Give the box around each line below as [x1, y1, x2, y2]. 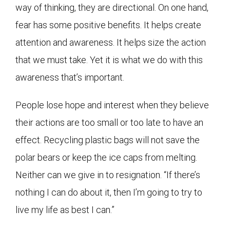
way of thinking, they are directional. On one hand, [15, 2, 208, 13]
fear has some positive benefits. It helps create [15, 19, 201, 30]
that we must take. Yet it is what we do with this [15, 54, 203, 65]
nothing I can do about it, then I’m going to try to [15, 186, 202, 198]
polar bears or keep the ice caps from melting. [15, 151, 197, 163]
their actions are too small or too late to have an [15, 117, 203, 128]
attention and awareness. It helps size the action [15, 36, 206, 48]
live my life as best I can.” [15, 204, 114, 215]
